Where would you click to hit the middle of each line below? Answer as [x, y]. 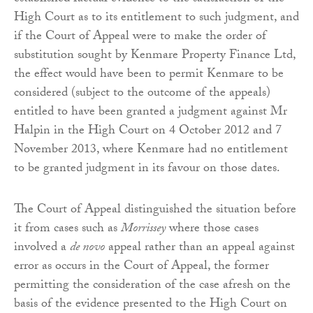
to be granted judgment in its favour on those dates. [147, 170]
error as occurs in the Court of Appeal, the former [141, 268]
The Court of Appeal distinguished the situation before [155, 211]
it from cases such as [67, 230]
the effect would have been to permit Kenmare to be [149, 75]
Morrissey [143, 230]
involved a [42, 249]
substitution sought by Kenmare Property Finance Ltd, [155, 57]
